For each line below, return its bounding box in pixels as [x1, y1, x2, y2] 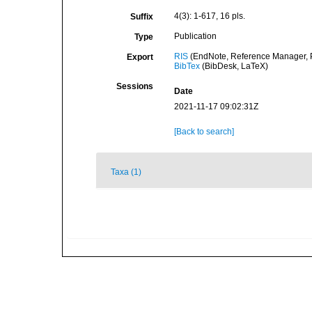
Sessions [116, 81, 153, 91]
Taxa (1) [111, 167, 141, 177]
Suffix [130, 12, 153, 22]
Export [126, 52, 153, 62]
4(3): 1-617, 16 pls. [173, 11, 245, 21]
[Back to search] [173, 127, 234, 136]
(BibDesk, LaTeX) [199, 61, 268, 71]
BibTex [173, 61, 200, 71]
